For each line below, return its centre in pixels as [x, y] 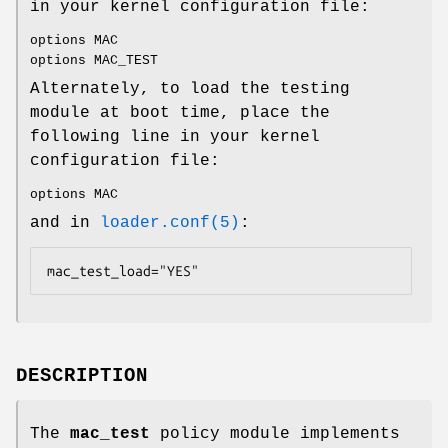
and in [65, 222]
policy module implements [275, 433]
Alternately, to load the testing [190, 88]
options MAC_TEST [94, 60]
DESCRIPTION [82, 375]
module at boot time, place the [180, 112]
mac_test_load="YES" [123, 270]
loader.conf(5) [170, 222]
